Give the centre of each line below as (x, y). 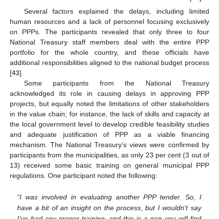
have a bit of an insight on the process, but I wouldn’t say (109, 208)
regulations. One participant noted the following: (84, 176)
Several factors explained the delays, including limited (116, 11)
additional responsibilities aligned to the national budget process (109, 63)
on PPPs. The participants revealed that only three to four (109, 32)
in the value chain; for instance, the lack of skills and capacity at (109, 114)
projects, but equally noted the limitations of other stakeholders (109, 104)
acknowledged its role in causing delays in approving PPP (109, 94)
